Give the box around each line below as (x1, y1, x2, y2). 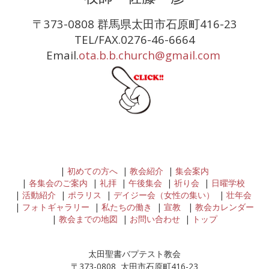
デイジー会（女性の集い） (113, 189, 214, 201)
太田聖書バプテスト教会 (88, 248, 181, 260)
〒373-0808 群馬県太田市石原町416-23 (32, 16, 237, 31)
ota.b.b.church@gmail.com (78, 47, 223, 62)
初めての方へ (67, 165, 118, 177)
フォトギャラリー (22, 201, 89, 213)
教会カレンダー (195, 201, 254, 213)
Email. (46, 47, 79, 62)
